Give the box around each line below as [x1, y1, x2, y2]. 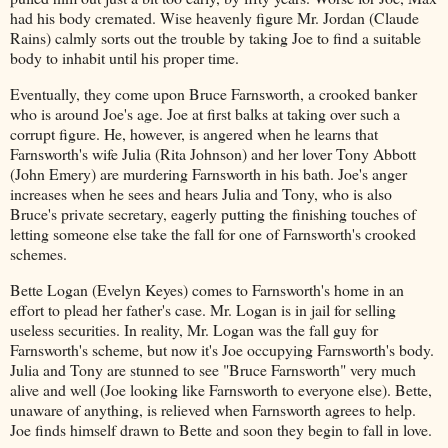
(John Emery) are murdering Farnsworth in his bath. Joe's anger [10, 162, 407, 184]
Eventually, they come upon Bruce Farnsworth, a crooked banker [10, 82, 417, 104]
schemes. [10, 242, 67, 264]
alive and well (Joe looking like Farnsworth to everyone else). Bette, [10, 378, 432, 400]
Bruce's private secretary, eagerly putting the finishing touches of [10, 202, 416, 224]
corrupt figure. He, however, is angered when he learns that [10, 122, 378, 144]
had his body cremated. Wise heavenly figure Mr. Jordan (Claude [10, 7, 419, 29]
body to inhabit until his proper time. [10, 47, 239, 69]
